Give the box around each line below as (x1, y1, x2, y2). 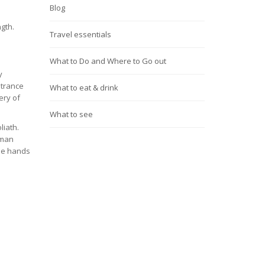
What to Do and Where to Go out (49, 56, 166, 66)
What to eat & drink (49, 82, 118, 93)
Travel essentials (49, 29, 111, 40)
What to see (49, 109, 93, 119)
